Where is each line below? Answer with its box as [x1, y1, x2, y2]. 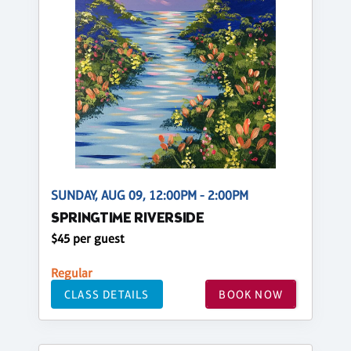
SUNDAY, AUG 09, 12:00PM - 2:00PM [51, 188, 248, 203]
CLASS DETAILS [64, 287, 150, 301]
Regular [51, 266, 92, 280]
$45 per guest [51, 231, 125, 246]
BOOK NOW [219, 287, 283, 301]
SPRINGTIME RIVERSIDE [51, 209, 204, 229]
